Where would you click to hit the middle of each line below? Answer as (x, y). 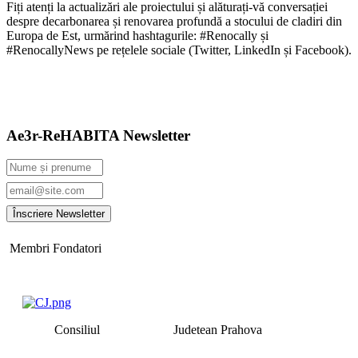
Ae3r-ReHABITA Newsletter (98, 135)
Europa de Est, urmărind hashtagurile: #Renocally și (137, 35)
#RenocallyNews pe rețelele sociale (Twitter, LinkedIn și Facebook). (179, 50)
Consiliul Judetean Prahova (147, 330)
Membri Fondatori (54, 249)
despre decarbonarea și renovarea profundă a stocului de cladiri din (174, 21)
